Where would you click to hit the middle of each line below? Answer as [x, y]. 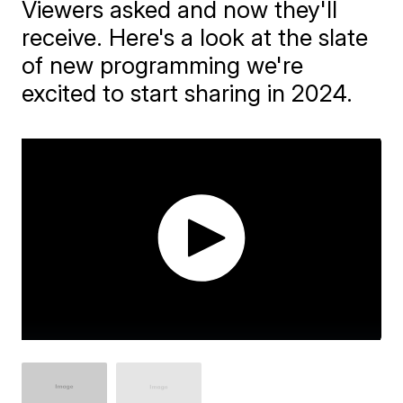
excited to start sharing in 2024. [188, 93]
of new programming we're [163, 65]
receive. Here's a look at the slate [195, 37]
